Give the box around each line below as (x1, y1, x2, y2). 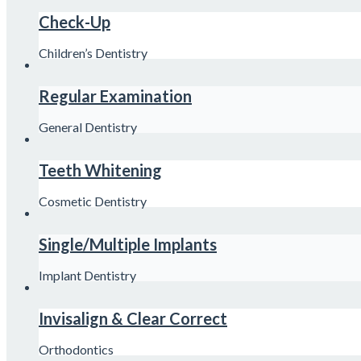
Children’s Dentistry (39, 44, 147, 60)
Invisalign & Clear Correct (39, 308, 227, 328)
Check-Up (39, 11, 110, 31)
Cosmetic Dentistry (39, 193, 147, 209)
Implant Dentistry (39, 267, 136, 283)
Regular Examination (39, 85, 192, 106)
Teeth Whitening (39, 160, 162, 180)
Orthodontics (39, 341, 114, 357)
